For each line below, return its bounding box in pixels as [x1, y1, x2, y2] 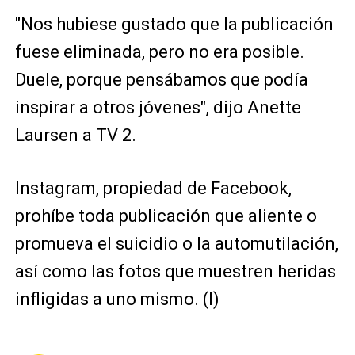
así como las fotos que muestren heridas [14, 261, 336, 281]
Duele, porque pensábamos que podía [14, 70, 308, 90]
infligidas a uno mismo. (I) [14, 289, 219, 309]
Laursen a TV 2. [14, 125, 136, 145]
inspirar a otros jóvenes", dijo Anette [14, 97, 301, 117]
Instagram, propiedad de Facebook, [14, 178, 292, 198]
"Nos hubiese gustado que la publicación [14, 14, 334, 34]
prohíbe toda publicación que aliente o [14, 206, 317, 226]
